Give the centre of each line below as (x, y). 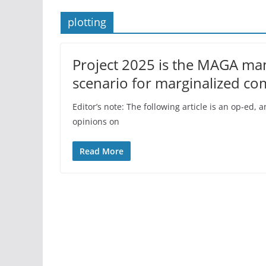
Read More (102, 151)
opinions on (96, 122)
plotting (87, 22)
